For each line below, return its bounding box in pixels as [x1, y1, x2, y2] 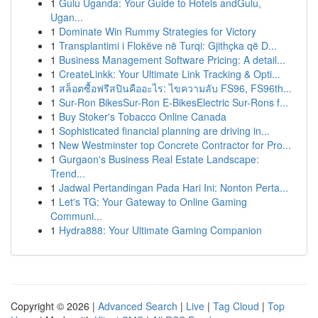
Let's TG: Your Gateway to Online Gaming [59, 194, 247, 209]
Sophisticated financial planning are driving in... [59, 124, 270, 138]
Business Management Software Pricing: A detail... [59, 53, 285, 67]
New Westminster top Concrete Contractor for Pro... [59, 138, 291, 152]
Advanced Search [98, 299, 177, 313]
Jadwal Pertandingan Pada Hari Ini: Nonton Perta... [59, 180, 288, 194]
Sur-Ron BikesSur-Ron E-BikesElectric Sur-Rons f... [59, 95, 288, 109]
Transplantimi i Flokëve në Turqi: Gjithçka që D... [59, 38, 277, 53]
